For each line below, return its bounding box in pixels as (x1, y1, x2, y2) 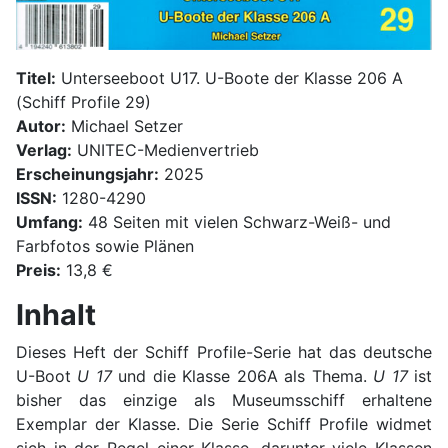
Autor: (16, 115, 66, 136)
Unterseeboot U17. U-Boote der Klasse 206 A (56, 67, 403, 88)
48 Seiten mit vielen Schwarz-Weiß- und (83, 211, 391, 232)
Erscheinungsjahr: (16, 163, 159, 184)
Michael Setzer (66, 115, 183, 136)
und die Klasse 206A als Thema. (111, 365, 374, 386)
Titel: (16, 67, 56, 88)
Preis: (16, 259, 61, 280)
